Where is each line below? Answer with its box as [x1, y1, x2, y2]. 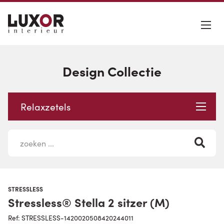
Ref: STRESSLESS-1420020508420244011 [8, 213, 133, 223]
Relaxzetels [20, 99, 70, 113]
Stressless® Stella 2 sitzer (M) [8, 194, 169, 210]
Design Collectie [62, 61, 161, 80]
